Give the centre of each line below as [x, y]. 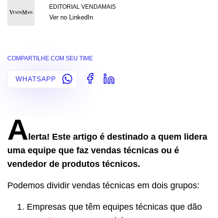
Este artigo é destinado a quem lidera [130, 136]
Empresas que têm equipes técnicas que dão [114, 207]
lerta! [39, 136]
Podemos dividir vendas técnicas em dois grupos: [103, 185]
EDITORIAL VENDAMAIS [82, 7]
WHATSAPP [37, 79]
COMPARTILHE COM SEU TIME [50, 58]
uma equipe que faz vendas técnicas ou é [93, 150]
